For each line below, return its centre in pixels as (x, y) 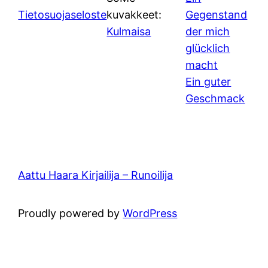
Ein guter (208, 81)
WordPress (150, 213)
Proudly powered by (71, 213)
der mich (208, 31)
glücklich (208, 48)
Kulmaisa (129, 31)
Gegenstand (217, 14)
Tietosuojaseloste (63, 14)
